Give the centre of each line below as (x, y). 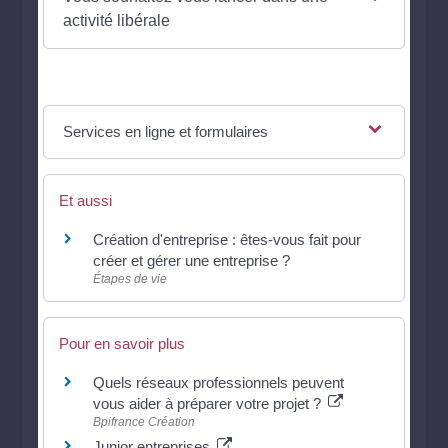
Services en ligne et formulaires (165, 131)
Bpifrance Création (144, 421)
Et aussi (86, 200)
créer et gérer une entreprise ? (192, 260)
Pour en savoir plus (122, 343)
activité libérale (116, 20)
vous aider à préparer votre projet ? (209, 403)
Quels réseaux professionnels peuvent (219, 382)
